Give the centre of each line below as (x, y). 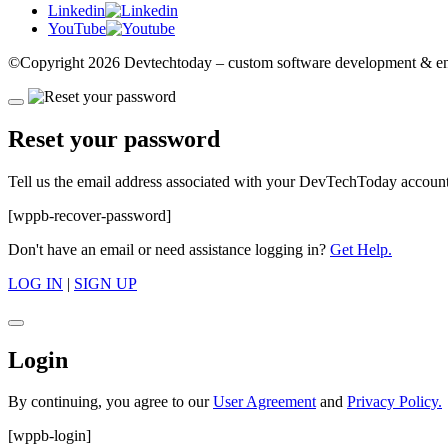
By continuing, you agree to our (110, 402)
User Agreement (264, 402)
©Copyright (48, 62)
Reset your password (114, 138)
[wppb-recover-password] (89, 215)
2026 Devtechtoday (150, 62)
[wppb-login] (49, 436)
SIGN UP (105, 283)
